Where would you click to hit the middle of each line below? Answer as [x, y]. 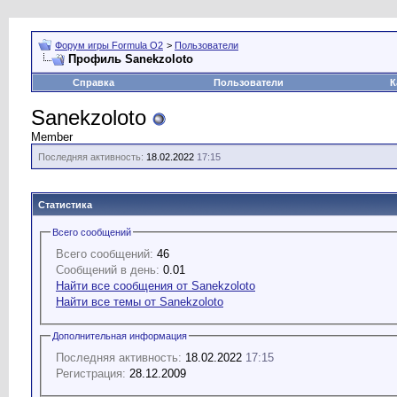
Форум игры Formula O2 [109, 45]
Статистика [65, 205]
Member [52, 137]
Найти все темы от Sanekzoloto [140, 301]
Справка [93, 82]
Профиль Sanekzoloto [131, 59]
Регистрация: [91, 373]
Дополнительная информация [120, 335]
